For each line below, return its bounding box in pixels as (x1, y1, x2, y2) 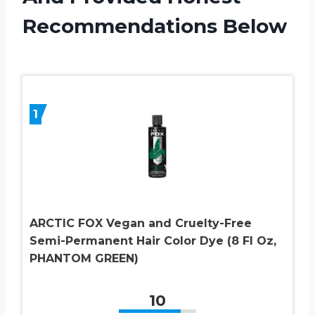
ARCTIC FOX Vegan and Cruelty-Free (30, 216, 252, 230)
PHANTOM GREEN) (30, 251, 139, 265)
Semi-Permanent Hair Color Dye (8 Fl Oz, (30, 233, 276, 247)
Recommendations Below (22, 13, 287, 38)
